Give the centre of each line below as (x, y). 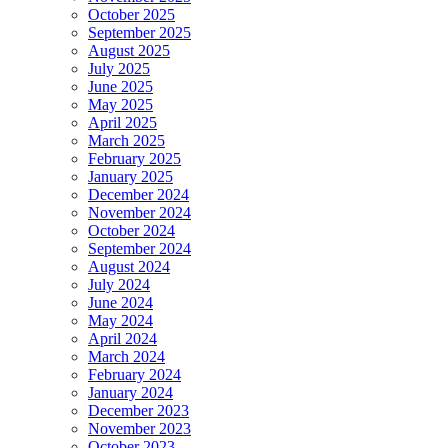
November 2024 (139, 212)
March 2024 (126, 356)
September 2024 (139, 248)
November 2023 (139, 428)
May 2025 (120, 104)
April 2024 (122, 338)
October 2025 (131, 14)
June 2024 (120, 302)
